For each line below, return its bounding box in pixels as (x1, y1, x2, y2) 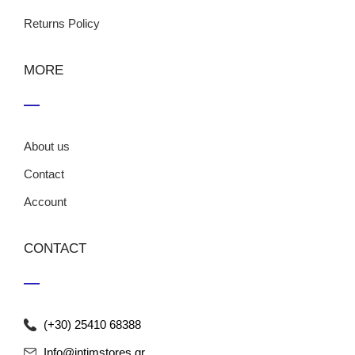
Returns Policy (24, 17, 100, 30)
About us (24, 139, 70, 153)
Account (24, 195, 67, 208)
